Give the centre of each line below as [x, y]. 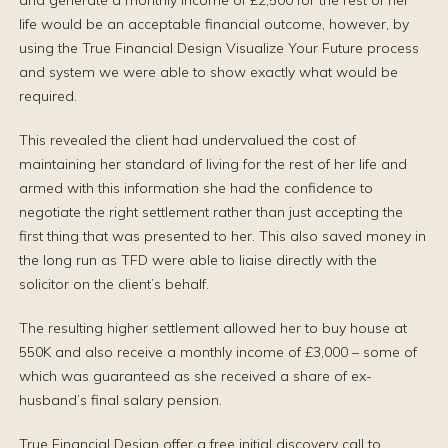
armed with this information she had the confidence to [196, 188]
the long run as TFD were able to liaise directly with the [198, 260]
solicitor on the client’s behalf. [114, 284]
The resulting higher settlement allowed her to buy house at [213, 328]
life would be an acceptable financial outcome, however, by [214, 24]
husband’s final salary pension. [120, 400]
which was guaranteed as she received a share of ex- [195, 376]
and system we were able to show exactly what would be [208, 72]
